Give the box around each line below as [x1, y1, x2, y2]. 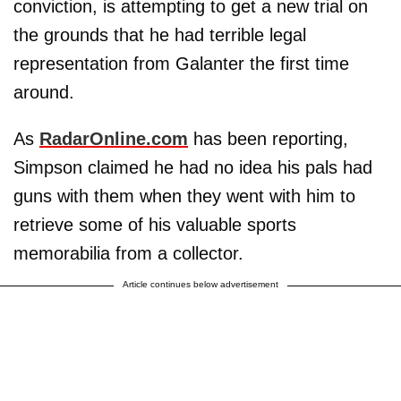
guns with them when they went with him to [13, 185, 355, 206]
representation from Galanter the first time [13, 53, 349, 73]
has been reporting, [188, 128, 348, 149]
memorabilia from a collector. [13, 243, 243, 263]
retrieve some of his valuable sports [13, 214, 296, 235]
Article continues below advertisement [123, 278, 278, 289]
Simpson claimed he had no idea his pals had [13, 157, 372, 177]
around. [13, 81, 74, 102]
